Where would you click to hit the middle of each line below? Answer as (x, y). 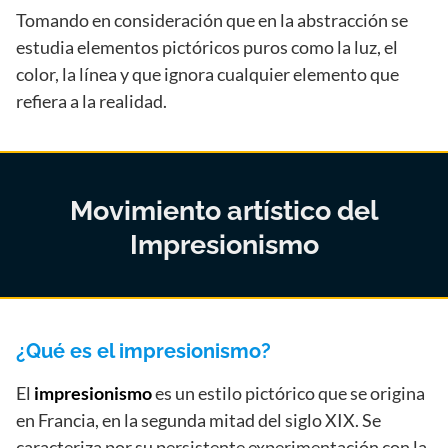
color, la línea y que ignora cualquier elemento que (207, 74)
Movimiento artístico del (224, 210)
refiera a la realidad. (91, 101)
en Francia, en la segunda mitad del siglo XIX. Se (198, 420)
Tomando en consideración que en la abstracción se (212, 20)
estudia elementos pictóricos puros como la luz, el (207, 47)
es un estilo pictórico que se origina (288, 393)
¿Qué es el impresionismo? (143, 351)
